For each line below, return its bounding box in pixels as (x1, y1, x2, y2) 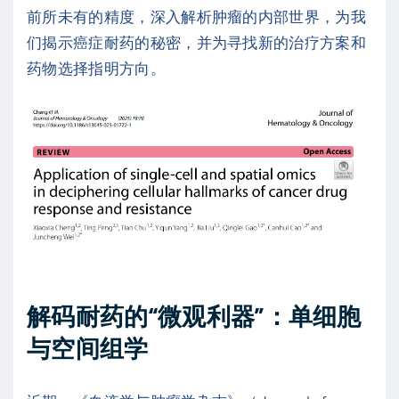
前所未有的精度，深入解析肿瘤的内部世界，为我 (27, 6, 367, 25)
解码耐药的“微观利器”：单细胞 (27, 301, 362, 330)
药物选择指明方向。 (27, 58, 166, 77)
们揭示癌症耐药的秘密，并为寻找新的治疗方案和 (27, 32, 367, 51)
